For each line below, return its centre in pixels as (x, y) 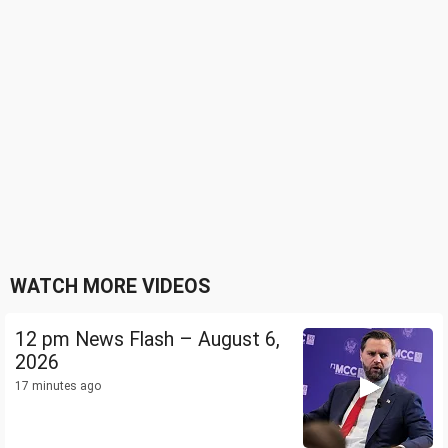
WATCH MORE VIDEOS (110, 287)
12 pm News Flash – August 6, (147, 340)
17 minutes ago (58, 386)
